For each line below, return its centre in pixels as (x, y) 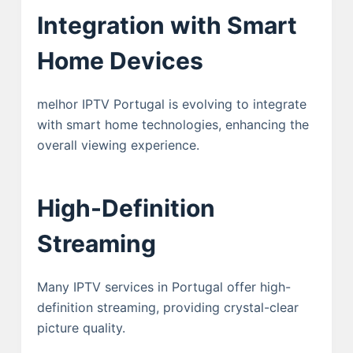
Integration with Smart (167, 25)
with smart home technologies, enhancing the (173, 124)
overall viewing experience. (118, 145)
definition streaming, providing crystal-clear (167, 307)
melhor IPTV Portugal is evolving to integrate (171, 104)
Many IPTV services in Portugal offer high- (163, 286)
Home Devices (120, 60)
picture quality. (81, 327)
